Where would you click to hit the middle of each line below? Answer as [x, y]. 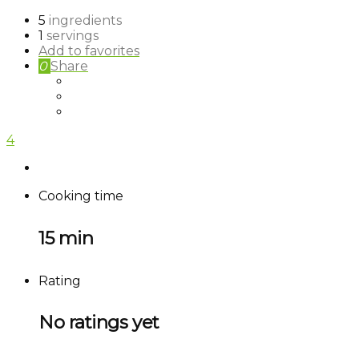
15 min [66, 238]
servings [73, 36]
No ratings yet [99, 323]
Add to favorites [89, 51]
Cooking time [81, 196]
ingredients [85, 20]
